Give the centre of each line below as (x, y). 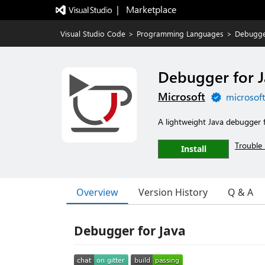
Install (193, 149)
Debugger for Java (130, 231)
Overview (97, 192)
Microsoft (182, 96)
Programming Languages (180, 33)
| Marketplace (146, 9)
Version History (173, 192)
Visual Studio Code (93, 33)
